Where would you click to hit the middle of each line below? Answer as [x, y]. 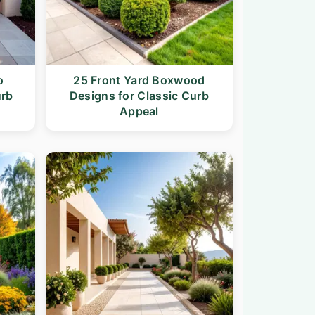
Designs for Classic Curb [139, 95]
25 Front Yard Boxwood [139, 80]
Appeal [139, 111]
